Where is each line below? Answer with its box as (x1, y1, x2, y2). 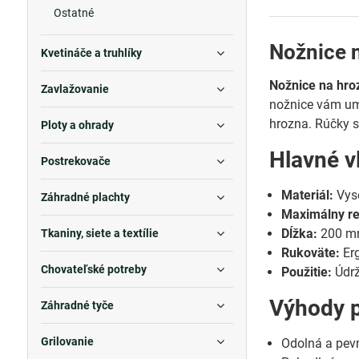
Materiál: (281, 188, 334, 203)
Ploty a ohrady (40, 119, 114, 131)
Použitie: (281, 264, 333, 280)
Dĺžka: (281, 226, 318, 241)
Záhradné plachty (40, 191, 130, 204)
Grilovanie (40, 335, 94, 348)
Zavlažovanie (40, 83, 109, 95)
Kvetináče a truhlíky (40, 46, 142, 59)
